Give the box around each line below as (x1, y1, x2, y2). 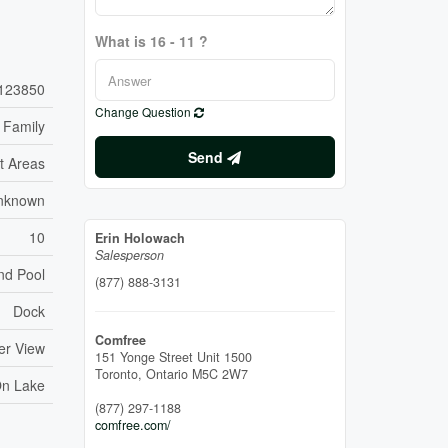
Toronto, (94, 365, 146, 384)
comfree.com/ (94, 416, 171, 435)
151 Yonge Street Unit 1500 (94, 348, 252, 367)
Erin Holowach (94, 229, 185, 248)
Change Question (94, 103, 194, 121)
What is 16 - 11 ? (94, 31, 208, 52)
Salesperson (94, 246, 164, 265)
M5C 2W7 (191, 365, 248, 384)
